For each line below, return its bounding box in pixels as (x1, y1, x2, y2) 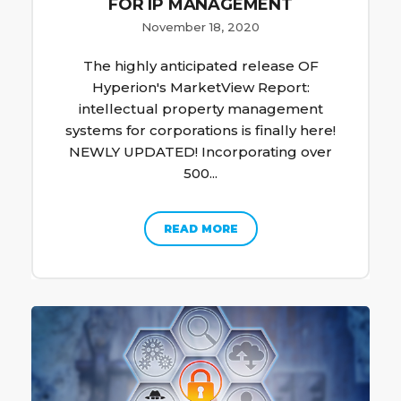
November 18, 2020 (141, 20, 260, 35)
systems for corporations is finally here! (65, 122, 336, 140)
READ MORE (163, 222, 238, 236)
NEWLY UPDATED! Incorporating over (69, 143, 332, 161)
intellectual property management (78, 100, 323, 118)
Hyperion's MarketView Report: (91, 79, 310, 97)
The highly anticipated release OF (82, 57, 319, 75)
